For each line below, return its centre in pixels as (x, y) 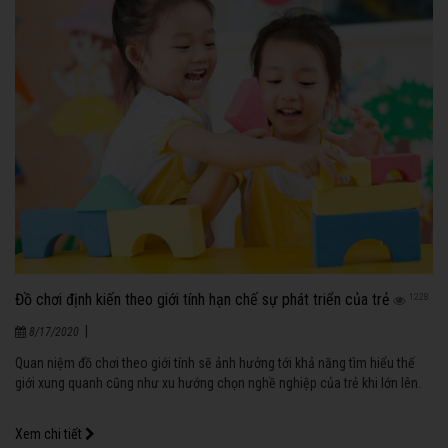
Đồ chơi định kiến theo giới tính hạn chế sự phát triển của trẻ (202, 300)
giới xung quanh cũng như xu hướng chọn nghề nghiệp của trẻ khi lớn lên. (218, 383)
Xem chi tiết (50, 434)
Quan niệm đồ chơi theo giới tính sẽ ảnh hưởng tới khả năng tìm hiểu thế (215, 363)
